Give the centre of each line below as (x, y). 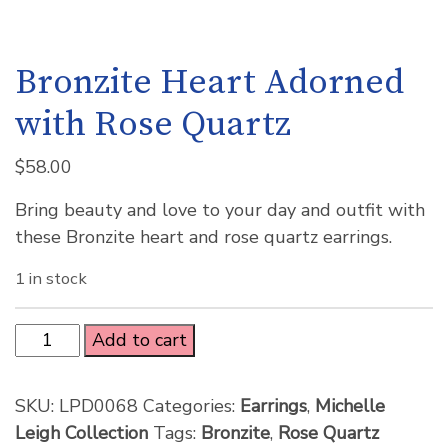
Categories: (191, 405)
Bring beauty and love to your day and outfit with (220, 209)
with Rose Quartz (153, 124)
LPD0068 (98, 405)
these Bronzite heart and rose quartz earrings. (203, 236)
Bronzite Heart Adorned (209, 82)
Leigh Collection (81, 432)
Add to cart (140, 339)
